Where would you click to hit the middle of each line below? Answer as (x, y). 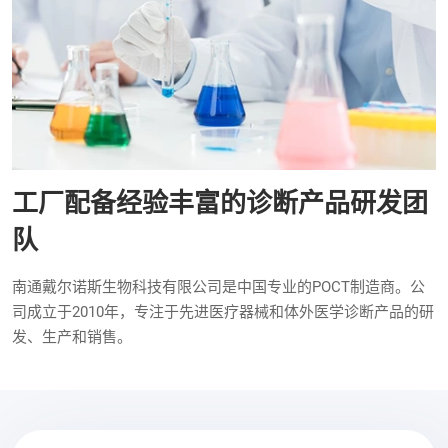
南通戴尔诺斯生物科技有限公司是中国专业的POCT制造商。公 (218, 287)
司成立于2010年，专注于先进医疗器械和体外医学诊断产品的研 (223, 312)
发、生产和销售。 (72, 337)
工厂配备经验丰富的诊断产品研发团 (220, 203)
